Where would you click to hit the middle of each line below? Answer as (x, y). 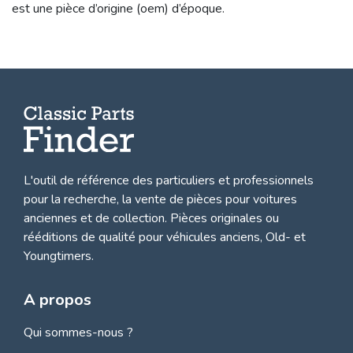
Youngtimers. (59, 256)
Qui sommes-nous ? (78, 332)
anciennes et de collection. (95, 218)
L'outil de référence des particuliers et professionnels (169, 180)
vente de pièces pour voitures (216, 199)
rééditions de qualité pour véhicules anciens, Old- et (165, 237)
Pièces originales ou (223, 218)
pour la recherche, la (79, 199)
